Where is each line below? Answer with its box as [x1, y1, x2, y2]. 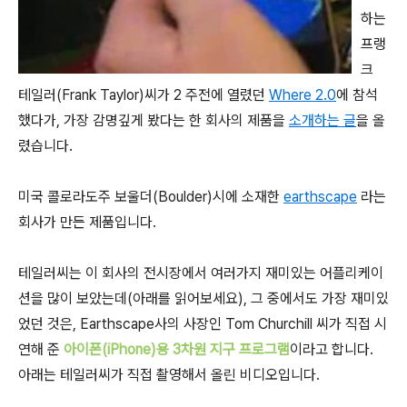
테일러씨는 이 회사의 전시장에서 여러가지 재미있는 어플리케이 [18, 264, 383, 282]
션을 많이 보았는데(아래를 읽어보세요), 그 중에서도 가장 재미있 [18, 290, 389, 307]
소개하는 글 [289, 112, 356, 129]
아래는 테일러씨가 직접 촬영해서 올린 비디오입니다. [18, 366, 320, 383]
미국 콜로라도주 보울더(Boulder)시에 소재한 [18, 188, 283, 205]
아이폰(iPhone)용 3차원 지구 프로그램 [64, 341, 290, 358]
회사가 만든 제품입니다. [18, 213, 156, 231]
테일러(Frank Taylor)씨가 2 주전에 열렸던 [18, 86, 269, 104]
